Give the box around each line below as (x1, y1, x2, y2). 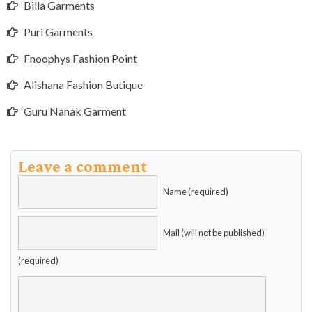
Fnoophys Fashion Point (24, 52, 137, 65)
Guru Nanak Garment (24, 104, 126, 118)
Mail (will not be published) (163, 227, 265, 239)
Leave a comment (18, 157, 147, 176)
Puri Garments (24, 25, 93, 39)
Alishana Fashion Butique (24, 78, 143, 92)
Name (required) (163, 186, 228, 198)
